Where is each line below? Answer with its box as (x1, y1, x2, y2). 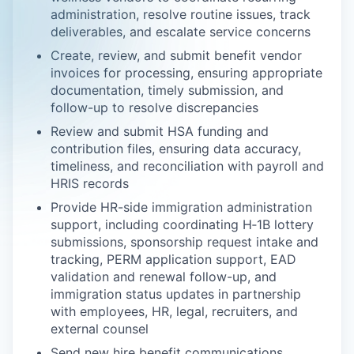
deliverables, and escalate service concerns (51, 24, 311, 40)
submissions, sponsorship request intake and (51, 234, 318, 250)
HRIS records (51, 175, 129, 191)
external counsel (51, 321, 149, 337)
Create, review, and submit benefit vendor (51, 47, 302, 63)
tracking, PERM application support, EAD (51, 251, 296, 267)
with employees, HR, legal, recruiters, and (51, 303, 298, 319)
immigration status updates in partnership (51, 286, 301, 302)
